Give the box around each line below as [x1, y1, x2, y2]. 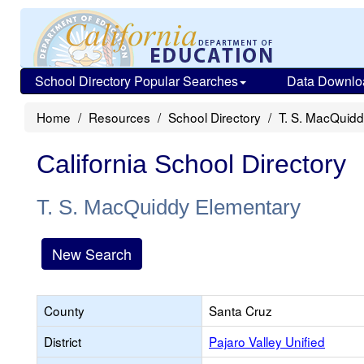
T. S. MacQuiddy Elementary [37, 195, 301, 219]
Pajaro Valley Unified [209, 332, 325, 350]
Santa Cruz [209, 301, 272, 319]
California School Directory [37, 149, 346, 179]
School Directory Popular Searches [35, 71, 238, 90]
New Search [52, 243, 132, 264]
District [44, 332, 81, 350]
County [44, 301, 84, 319]
